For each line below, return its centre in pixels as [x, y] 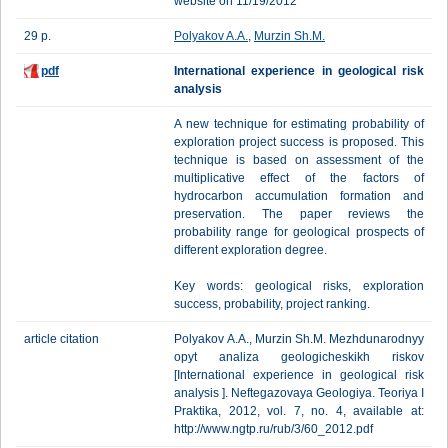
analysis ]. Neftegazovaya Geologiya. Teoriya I [299, 393]
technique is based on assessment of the [299, 160]
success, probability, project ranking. [272, 304]
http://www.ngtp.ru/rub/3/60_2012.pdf [273, 429]
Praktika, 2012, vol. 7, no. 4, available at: [299, 411]
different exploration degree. [250, 250]
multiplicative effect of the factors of [299, 178]
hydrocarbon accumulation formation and [299, 196]
